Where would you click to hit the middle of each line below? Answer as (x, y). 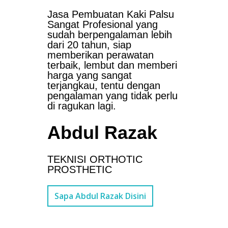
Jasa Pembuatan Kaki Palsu (110, 15)
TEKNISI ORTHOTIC (95, 160)
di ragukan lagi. (81, 106)
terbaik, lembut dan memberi (112, 65)
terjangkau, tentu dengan (104, 86)
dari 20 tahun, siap (89, 45)
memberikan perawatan (100, 55)
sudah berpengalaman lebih (109, 35)
